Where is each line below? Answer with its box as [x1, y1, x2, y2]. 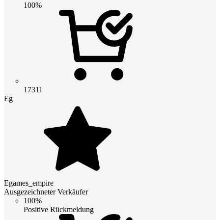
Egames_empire [4, 178, 54, 187]
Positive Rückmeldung [24, 205, 94, 214]
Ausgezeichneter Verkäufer [4, 187, 88, 196]
